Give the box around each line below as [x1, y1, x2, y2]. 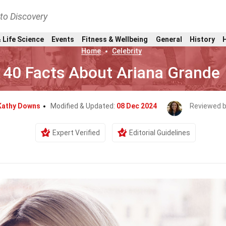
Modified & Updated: [50, 102, 117, 110]
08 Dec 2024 [116, 102, 157, 110]
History [190, 35, 215, 43]
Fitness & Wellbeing [82, 35, 148, 43]
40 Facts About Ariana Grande [3, 63, 220, 82]
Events [51, 35, 74, 43]
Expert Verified [52, 129, 100, 137]
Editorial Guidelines [129, 129, 190, 137]
